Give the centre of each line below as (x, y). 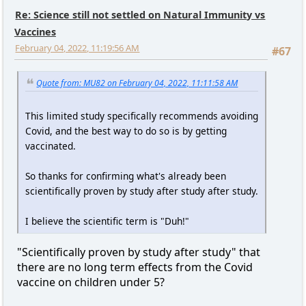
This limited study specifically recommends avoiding (141, 116)
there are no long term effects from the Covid (135, 267)
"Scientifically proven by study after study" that (138, 252)
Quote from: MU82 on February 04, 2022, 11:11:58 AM (137, 83)
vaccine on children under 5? (91, 282)
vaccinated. (50, 146)
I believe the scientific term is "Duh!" (107, 221)
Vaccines (35, 31)
